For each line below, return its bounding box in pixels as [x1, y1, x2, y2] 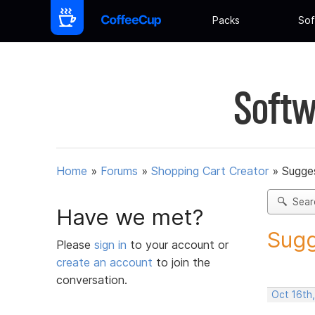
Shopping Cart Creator [151, 164, 269, 179]
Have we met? [56, 203, 204, 231]
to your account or [130, 237, 229, 252]
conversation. [56, 272, 127, 287]
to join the [153, 255, 210, 269]
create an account [56, 255, 153, 269]
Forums [101, 164, 138, 179]
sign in [94, 237, 130, 252]
